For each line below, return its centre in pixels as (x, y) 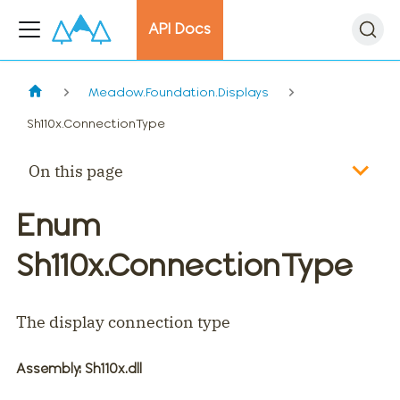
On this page (76, 171)
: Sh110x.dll (110, 369)
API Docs (180, 29)
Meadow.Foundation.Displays (179, 92)
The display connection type (123, 322)
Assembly (47, 369)
